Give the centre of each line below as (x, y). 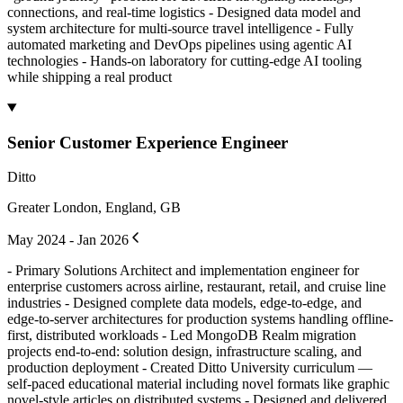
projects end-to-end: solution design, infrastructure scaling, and (184, 352)
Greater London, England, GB (94, 208)
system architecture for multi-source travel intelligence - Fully (180, 28)
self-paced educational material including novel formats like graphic (198, 384)
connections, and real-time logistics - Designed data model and (184, 12)
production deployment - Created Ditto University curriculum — (190, 368)
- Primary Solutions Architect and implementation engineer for (183, 271)
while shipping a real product (90, 76)
